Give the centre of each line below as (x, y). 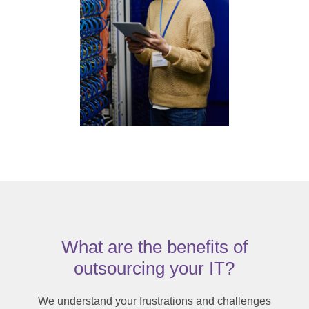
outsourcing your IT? (154, 268)
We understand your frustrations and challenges (154, 301)
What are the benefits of (154, 247)
